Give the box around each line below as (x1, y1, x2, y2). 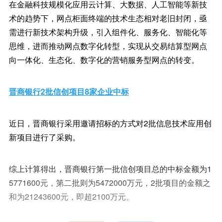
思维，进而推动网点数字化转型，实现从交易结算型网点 (8, 40, 207, 52)
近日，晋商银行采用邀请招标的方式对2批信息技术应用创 (8, 117, 212, 129)
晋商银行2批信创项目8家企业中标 (8, 86, 129, 97)
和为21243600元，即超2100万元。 (8, 191, 134, 202)
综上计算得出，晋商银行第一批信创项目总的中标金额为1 (8, 163, 212, 174)
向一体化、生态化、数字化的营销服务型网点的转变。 (8, 54, 199, 65)
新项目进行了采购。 (8, 131, 80, 143)
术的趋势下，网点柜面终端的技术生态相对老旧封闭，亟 (8, 12, 207, 24)
